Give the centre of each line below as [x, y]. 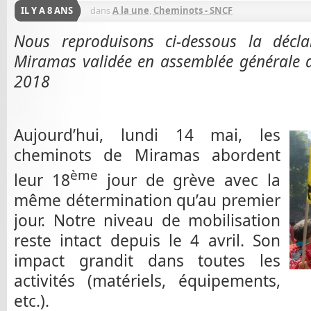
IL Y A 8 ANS [47, 11]
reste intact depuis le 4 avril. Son [147, 240]
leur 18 [42, 180]
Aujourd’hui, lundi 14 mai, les [147, 135]
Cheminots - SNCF [193, 11]
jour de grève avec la [189, 180]
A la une [131, 11]
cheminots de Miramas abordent [147, 155]
